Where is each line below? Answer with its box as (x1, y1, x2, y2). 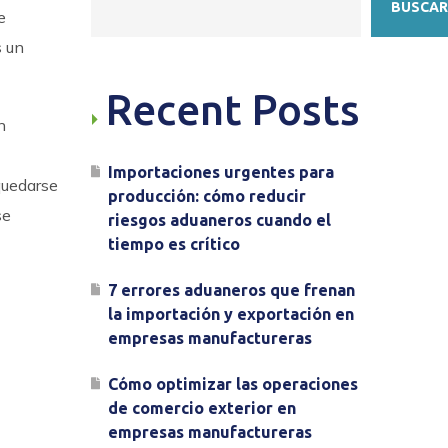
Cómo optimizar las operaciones (108, 375, 358, 393)
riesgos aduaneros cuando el (108, 211, 331, 229)
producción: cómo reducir (108, 187, 306, 205)
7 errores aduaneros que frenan (108, 281, 355, 299)
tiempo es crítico (108, 235, 240, 253)
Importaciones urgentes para (108, 163, 334, 181)
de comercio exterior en (108, 399, 296, 417)
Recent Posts (106, 86, 360, 133)
